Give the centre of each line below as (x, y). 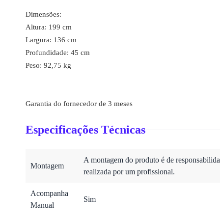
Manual (42, 205)
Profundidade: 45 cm (58, 53)
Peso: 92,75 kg (48, 65)
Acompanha (49, 193)
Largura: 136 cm (51, 40)
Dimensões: (43, 14)
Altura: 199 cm (49, 27)
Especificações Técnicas (85, 130)
